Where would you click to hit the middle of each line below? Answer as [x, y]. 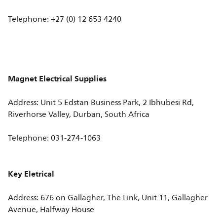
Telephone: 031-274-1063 [55, 138]
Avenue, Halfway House [51, 210]
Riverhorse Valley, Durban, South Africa [79, 114]
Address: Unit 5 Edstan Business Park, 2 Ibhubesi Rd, [101, 103]
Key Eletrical [31, 174]
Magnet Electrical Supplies [57, 78]
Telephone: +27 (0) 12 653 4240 [65, 19]
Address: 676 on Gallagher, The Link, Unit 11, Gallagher [108, 198]
